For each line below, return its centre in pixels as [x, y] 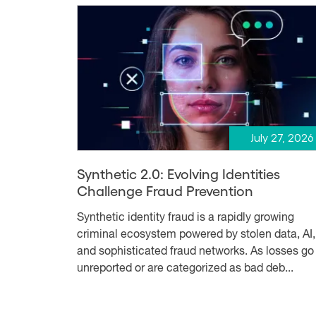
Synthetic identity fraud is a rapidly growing [186, 218]
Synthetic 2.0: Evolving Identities [178, 173]
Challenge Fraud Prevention [165, 190]
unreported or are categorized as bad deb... [185, 268]
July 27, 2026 [281, 138]
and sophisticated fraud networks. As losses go [195, 251]
